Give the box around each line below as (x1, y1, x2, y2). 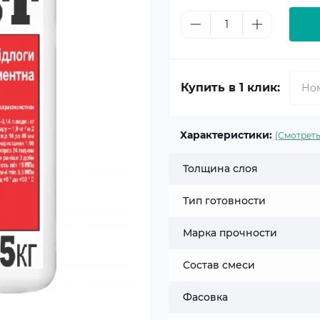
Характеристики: (180, 129, 272, 141)
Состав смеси (183, 259, 255, 271)
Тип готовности (183, 194, 266, 207)
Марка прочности (183, 226, 277, 239)
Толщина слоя (183, 162, 258, 175)
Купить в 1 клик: (181, 81, 280, 94)
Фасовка (183, 291, 228, 304)
